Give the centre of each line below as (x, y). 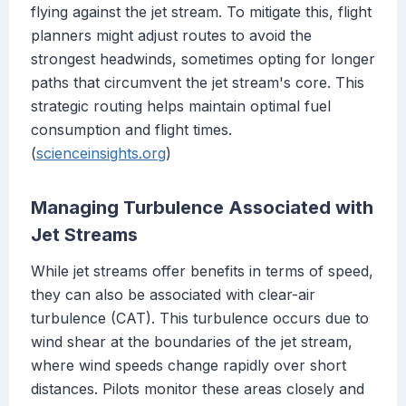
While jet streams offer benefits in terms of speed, (202, 271)
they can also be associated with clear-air (173, 295)
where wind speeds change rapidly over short (188, 366)
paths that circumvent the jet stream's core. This (198, 83)
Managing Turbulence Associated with (202, 208)
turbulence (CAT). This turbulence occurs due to (200, 319)
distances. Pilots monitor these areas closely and (198, 389)
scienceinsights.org (101, 154)
